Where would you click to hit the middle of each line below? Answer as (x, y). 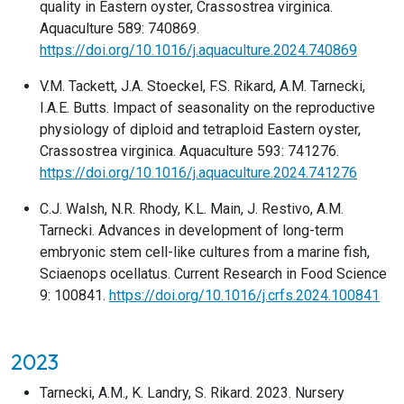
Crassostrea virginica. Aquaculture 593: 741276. (189, 151)
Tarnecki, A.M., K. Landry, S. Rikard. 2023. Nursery (192, 393)
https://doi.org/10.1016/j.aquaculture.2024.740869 (198, 50)
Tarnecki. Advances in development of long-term (192, 230)
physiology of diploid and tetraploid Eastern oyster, (200, 129)
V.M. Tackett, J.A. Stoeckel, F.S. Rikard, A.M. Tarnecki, (202, 86)
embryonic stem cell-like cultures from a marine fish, (205, 252)
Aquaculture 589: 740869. (119, 28)
